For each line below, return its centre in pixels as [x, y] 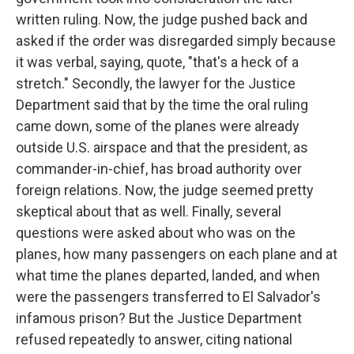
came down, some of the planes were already [158, 126]
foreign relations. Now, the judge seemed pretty [165, 190]
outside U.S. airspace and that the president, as [162, 147]
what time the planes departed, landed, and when [168, 275]
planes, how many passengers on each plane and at [177, 254]
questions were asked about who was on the [156, 233]
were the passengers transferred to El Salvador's [168, 297]
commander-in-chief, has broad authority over [159, 169]
